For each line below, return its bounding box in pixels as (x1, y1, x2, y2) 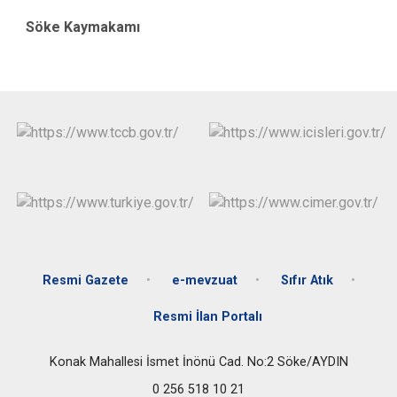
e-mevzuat (171, 272, 237, 288)
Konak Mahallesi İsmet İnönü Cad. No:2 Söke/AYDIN (49, 354, 348, 370)
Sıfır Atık (280, 272, 333, 288)
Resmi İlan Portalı (152, 308, 262, 324)
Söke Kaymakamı (8, 19, 140, 35)
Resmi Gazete (42, 272, 128, 288)
